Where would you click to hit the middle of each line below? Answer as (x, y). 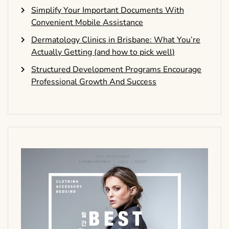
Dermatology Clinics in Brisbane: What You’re (116, 40)
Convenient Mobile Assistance (87, 23)
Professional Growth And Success (94, 82)
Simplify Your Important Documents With (108, 10)
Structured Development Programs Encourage (116, 70)
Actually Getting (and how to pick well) (103, 52)
